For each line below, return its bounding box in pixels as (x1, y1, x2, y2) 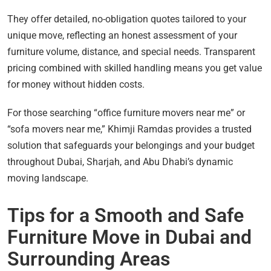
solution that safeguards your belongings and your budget (7, 140, 255, 152)
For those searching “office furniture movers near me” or (7, 107, 245, 119)
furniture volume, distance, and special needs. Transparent (7, 46, 255, 58)
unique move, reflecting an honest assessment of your (7, 30, 237, 42)
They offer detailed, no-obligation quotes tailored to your (7, 13, 246, 25)
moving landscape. (7, 172, 88, 184)
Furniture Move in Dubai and (7, 226, 252, 249)
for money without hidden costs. (7, 79, 145, 91)
